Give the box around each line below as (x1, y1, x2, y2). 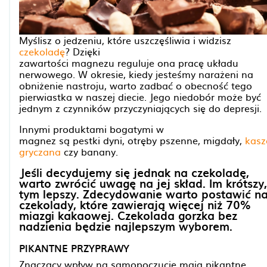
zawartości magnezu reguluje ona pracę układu (19, 55, 238, 70)
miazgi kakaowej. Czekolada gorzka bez (19, 207, 237, 224)
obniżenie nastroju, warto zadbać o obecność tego (19, 78, 252, 93)
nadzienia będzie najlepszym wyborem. (19, 218, 232, 235)
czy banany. (61, 144, 118, 159)
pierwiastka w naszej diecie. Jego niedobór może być (19, 89, 261, 104)
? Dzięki (65, 44, 100, 59)
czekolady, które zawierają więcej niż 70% (19, 196, 251, 213)
